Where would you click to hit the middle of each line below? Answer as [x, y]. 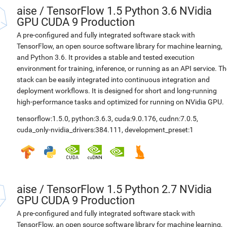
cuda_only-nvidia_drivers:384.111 [69, 130]
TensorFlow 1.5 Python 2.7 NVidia [129, 189]
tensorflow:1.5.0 [43, 119]
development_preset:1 [159, 130]
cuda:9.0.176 [135, 119]
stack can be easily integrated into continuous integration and [113, 80]
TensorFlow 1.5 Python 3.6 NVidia [129, 11]
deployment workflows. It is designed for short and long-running [117, 91]
